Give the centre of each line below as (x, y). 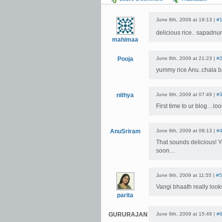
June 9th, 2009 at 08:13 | (186, 131)
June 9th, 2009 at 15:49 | (186, 214)
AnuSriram (125, 131)
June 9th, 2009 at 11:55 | (186, 175)
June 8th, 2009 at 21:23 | (186, 58)
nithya (125, 95)
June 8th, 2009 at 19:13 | (186, 20)
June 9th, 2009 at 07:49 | (186, 94)
